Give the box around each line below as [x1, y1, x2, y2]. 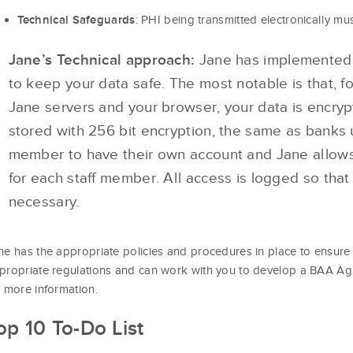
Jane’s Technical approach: [8, 50, 195, 68]
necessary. [8, 192, 80, 210]
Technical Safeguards [17, 13, 136, 26]
